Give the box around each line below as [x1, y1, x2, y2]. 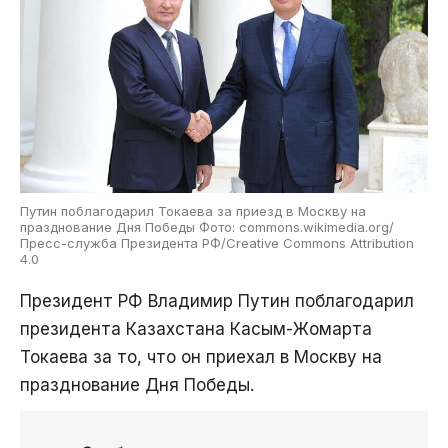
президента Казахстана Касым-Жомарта [20, 318, 372, 339]
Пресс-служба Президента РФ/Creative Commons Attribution [20, 234, 414, 251]
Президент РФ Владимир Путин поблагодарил [20, 290, 414, 311]
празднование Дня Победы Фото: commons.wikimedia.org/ [20, 218, 394, 235]
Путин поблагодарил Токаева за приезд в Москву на [20, 202, 366, 219]
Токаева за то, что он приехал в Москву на [20, 346, 382, 367]
